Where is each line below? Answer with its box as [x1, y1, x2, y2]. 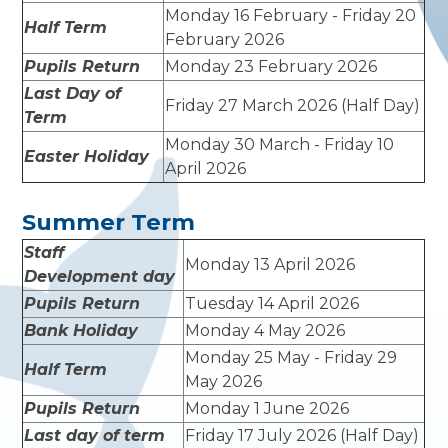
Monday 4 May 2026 [185, 320, 346, 340]
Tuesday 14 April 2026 [185, 293, 360, 313]
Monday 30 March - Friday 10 [165, 135, 395, 155]
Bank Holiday [24, 320, 144, 340]
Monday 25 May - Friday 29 [185, 347, 398, 367]
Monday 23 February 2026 [165, 57, 378, 77]
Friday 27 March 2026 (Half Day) [165, 96, 421, 116]
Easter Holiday [24, 147, 150, 167]
